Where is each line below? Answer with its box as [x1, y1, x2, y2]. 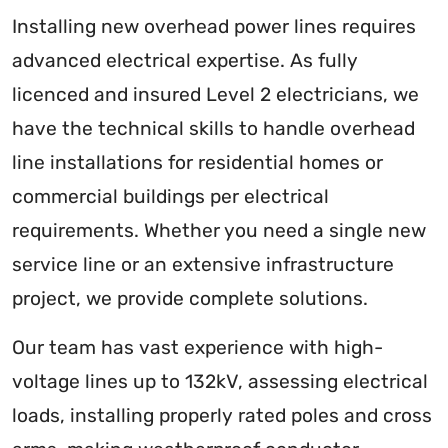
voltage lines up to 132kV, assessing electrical [12, 370, 428, 394]
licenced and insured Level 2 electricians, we [12, 83, 419, 107]
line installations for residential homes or [12, 151, 383, 175]
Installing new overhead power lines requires [12, 15, 416, 39]
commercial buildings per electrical [12, 185, 329, 209]
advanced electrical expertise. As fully [12, 49, 358, 73]
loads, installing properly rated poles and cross [12, 404, 432, 428]
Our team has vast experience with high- [12, 336, 383, 360]
